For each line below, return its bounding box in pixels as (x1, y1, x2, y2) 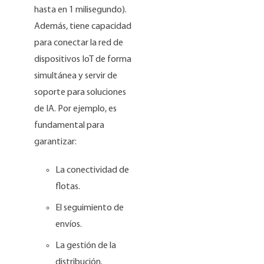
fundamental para (34, 120, 105, 130)
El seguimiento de (55, 203, 124, 213)
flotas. (55, 181, 81, 192)
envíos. (55, 219, 82, 229)
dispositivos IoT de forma (34, 54, 132, 64)
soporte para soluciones (34, 87, 127, 97)
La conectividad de (55, 165, 130, 175)
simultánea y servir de (34, 71, 118, 81)
